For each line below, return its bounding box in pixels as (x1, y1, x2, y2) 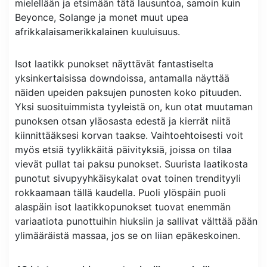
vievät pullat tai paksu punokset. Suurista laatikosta (15, 158, 248, 170)
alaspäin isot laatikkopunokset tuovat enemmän (15, 201, 231, 213)
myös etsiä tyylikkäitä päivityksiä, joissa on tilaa (15, 144, 232, 156)
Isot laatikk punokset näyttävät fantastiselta (15, 58, 213, 70)
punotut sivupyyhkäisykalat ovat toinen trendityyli (15, 172, 241, 184)
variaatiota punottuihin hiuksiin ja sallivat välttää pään (15, 215, 257, 227)
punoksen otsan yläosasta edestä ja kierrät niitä (15, 115, 231, 127)
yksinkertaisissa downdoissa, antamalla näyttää (15, 72, 229, 84)
